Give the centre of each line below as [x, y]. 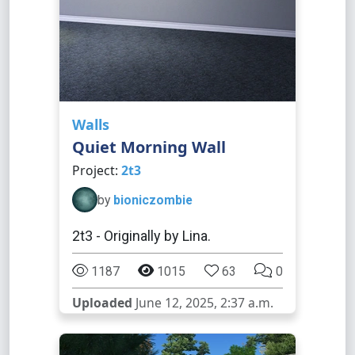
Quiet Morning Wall [149, 147]
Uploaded [102, 303]
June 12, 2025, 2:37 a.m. [203, 303]
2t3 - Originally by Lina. [141, 236]
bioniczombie [153, 200]
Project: [97, 170]
